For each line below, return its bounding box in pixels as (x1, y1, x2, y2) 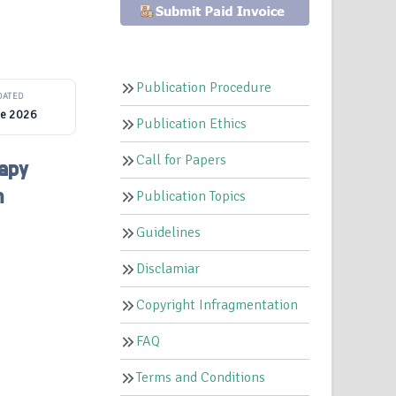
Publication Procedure (136, 79, 272, 97)
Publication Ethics (136, 115, 247, 133)
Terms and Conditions (136, 369, 266, 387)
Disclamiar (136, 260, 201, 278)
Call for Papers (136, 151, 227, 170)
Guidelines (136, 224, 202, 242)
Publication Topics (136, 187, 247, 206)
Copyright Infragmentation (136, 296, 299, 315)
